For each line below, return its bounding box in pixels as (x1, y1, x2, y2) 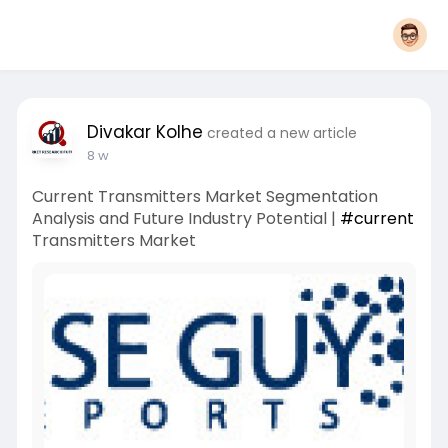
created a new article (206, 123, 357, 143)
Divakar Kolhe (86, 120, 203, 144)
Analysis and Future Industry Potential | (31, 207, 340, 230)
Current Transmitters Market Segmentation (31, 185, 378, 208)
